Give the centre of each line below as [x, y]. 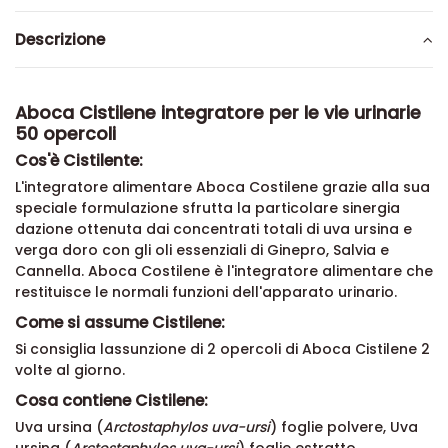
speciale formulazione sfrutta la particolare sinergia [207, 208]
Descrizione [60, 40]
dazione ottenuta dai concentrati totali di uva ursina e [213, 229]
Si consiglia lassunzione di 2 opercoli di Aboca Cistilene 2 [222, 349]
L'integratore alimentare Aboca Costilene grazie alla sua [222, 187]
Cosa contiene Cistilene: [113, 401]
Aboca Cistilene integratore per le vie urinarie [218, 113]
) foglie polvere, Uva [344, 427]
